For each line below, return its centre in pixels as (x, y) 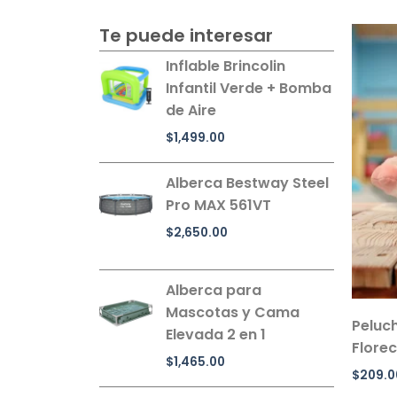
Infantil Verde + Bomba (249, 88)
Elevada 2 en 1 (216, 334)
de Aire (191, 110)
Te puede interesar (186, 35)
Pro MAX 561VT (218, 205)
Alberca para (214, 290)
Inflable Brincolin (226, 66)
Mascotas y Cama (233, 312)
